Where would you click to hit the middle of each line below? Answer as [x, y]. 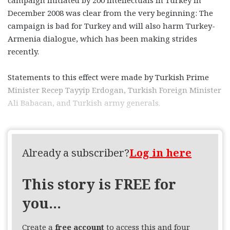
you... [42, 203]
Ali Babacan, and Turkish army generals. [84, 102]
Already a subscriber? [76, 153]
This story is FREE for [99, 184]
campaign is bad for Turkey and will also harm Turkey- [111, 25]
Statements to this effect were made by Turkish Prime [108, 77]
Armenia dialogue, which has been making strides [102, 38]
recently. [23, 51]
